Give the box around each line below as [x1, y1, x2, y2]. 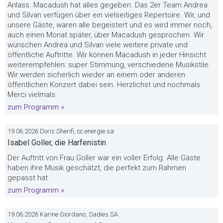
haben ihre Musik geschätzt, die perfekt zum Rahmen [7, 163, 186, 172]
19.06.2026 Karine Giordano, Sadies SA [7, 211, 118, 218]
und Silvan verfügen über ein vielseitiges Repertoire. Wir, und [7, 10, 210, 19]
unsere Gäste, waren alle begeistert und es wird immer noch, [7, 20, 212, 29]
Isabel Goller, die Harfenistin [7, 138, 106, 147]
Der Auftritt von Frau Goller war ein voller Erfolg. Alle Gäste [7, 153, 201, 162]
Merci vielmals [7, 90, 55, 99]
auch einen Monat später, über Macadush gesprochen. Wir [7, 30, 204, 39]
